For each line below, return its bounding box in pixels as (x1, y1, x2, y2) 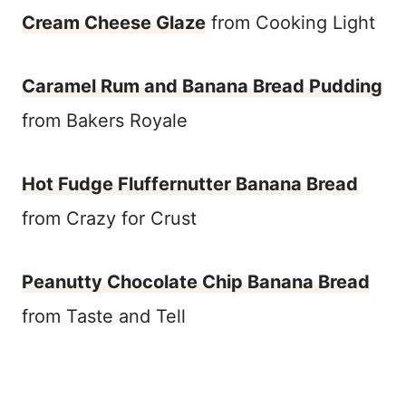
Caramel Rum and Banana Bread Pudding (22, 74, 382, 97)
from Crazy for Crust (22, 207, 197, 229)
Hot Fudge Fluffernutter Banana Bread (22, 172, 358, 195)
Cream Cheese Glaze (22, 11, 206, 34)
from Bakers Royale (22, 109, 188, 131)
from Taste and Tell (22, 304, 186, 327)
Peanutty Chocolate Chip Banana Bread (22, 270, 370, 293)
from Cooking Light (206, 11, 375, 34)
